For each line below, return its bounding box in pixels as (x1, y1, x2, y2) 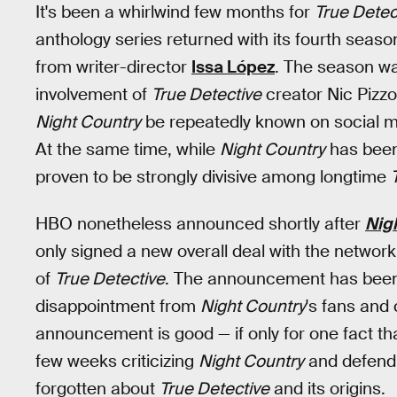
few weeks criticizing (35, 349, 198, 372)
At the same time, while (35, 138, 220, 160)
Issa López (191, 56, 275, 78)
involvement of (35, 83, 152, 105)
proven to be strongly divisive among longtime (35, 166, 391, 188)
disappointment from (35, 294, 200, 317)
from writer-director (35, 56, 191, 78)
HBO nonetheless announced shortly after (35, 212, 365, 235)
